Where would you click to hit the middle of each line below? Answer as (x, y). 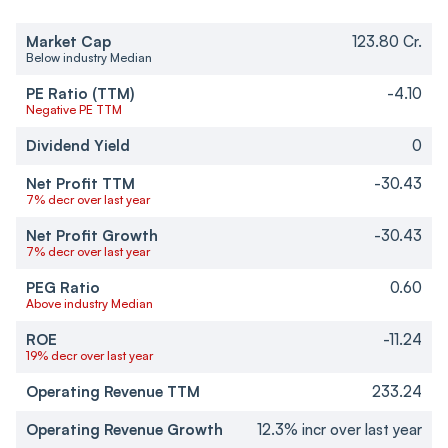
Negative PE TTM (74, 110)
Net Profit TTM (80, 184)
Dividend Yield (78, 146)
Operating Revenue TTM (113, 392)
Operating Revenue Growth (124, 430)
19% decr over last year (89, 356)
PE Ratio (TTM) (80, 94)
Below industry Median (89, 58)
